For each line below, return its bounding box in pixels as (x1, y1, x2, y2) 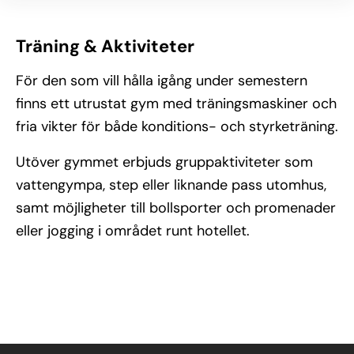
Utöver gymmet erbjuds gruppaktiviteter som (16, 153, 313, 171)
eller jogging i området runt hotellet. (16, 221, 250, 240)
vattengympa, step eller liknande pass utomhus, (16, 175, 326, 194)
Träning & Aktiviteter (16, 35, 194, 58)
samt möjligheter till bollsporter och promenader (16, 198, 336, 217)
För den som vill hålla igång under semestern (16, 71, 307, 90)
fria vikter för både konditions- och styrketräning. (16, 117, 338, 136)
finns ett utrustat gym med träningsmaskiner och (16, 94, 337, 113)
